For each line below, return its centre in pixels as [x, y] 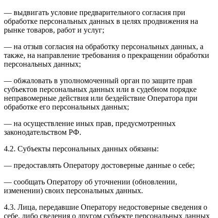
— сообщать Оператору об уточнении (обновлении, [91, 182]
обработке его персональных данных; [66, 107]
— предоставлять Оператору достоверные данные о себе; [99, 165]
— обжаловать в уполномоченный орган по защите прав [98, 80]
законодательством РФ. [43, 132]
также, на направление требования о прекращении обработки [107, 55]
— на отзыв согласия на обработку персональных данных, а [104, 46]
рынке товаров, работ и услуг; [54, 30]
